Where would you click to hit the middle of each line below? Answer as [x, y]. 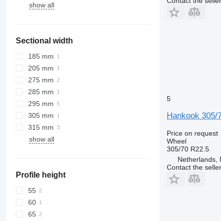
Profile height [40, 175]
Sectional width [44, 41]
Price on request [192, 133]
